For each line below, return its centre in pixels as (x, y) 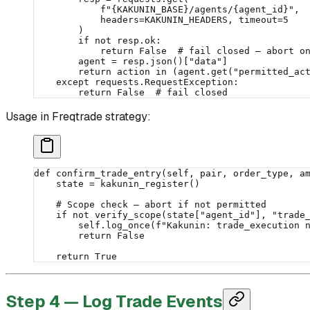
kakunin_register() (147, 183)
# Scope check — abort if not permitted (150, 204)
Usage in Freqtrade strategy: (78, 116)
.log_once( (128, 225)
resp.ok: (136, 40)
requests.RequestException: (164, 82)
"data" (206, 61)
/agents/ (211, 9)
